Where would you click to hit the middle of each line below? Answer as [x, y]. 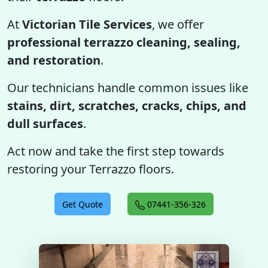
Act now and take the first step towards [116, 151]
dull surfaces [45, 124]
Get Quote [83, 204]
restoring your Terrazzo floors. [91, 169]
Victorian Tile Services [87, 24]
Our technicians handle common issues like [128, 88]
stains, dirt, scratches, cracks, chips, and [127, 106]
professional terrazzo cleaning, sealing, [124, 42]
